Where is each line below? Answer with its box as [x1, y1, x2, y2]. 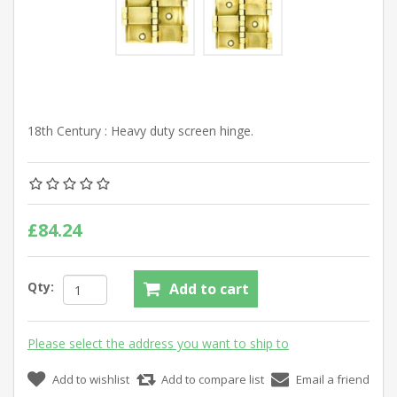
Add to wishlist [52, 371, 129, 388]
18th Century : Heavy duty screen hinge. [27, 122, 253, 140]
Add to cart [169, 279, 249, 300]
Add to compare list [161, 371, 264, 388]
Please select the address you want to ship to [27, 335, 289, 353]
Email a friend [296, 371, 370, 388]
